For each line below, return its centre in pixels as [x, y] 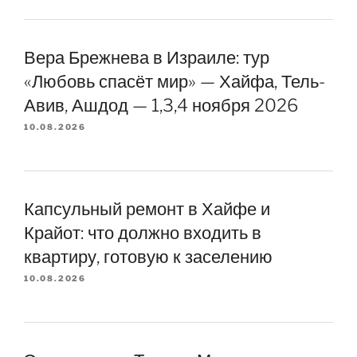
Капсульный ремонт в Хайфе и [147, 208]
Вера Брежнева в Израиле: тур [147, 58]
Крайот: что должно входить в [143, 232]
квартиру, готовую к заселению [148, 256]
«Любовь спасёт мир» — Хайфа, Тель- [175, 82]
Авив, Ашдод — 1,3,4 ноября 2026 [161, 106]
